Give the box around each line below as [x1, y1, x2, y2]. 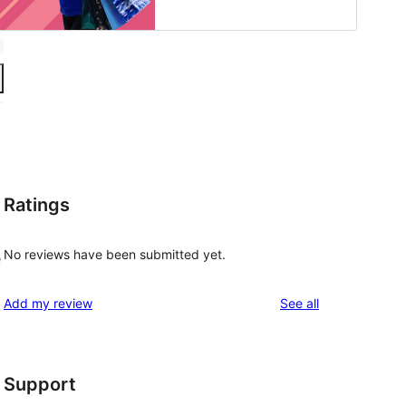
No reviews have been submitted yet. [4, 246, 226, 263]
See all [280, 295, 319, 312]
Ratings [4, 193, 70, 216]
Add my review [4, 295, 92, 312]
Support [4, 373, 76, 396]
